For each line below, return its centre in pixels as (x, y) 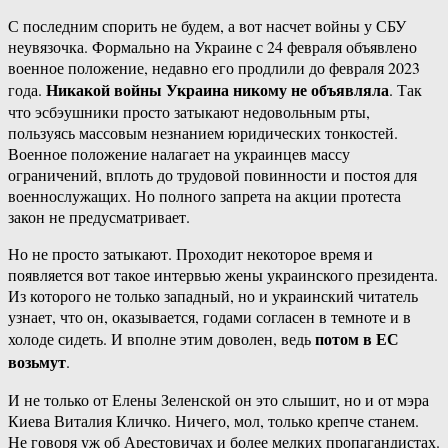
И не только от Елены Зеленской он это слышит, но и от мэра (218, 400)
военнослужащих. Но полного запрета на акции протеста (204, 196)
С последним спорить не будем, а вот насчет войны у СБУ (207, 26)
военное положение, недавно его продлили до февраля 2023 (214, 68)
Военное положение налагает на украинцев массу (179, 154)
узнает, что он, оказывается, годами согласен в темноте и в (209, 317)
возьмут (37, 362)
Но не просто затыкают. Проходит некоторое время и (190, 254)
